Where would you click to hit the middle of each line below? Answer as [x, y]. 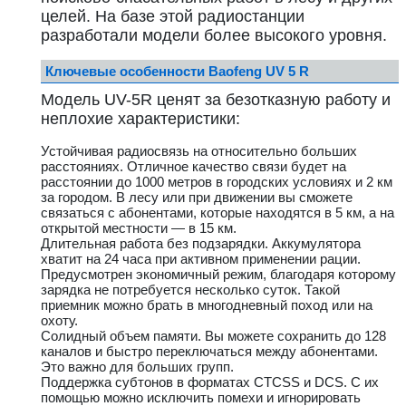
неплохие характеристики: [140, 119]
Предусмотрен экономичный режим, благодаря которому [218, 274]
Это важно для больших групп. [137, 367]
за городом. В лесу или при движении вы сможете [197, 197]
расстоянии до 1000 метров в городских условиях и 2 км [217, 182]
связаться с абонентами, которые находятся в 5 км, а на [217, 213]
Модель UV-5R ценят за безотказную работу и [216, 100]
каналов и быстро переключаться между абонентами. [209, 351]
